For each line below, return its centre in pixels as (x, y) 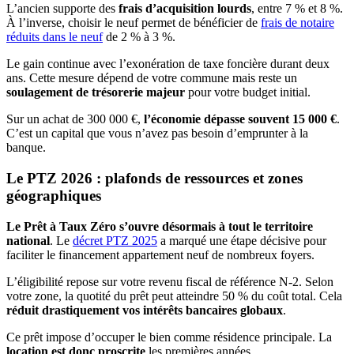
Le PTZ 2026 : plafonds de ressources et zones (154, 178)
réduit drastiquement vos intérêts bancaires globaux (145, 310)
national (28, 240)
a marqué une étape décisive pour (242, 240)
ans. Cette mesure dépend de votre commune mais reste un (152, 78)
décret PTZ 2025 (115, 240)
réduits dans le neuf (55, 37)
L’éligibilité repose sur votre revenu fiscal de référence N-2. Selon (170, 281)
